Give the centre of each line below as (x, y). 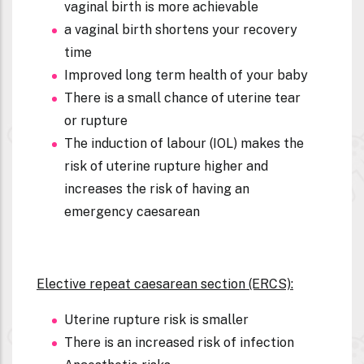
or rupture (97, 120)
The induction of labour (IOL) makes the (184, 143)
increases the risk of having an (157, 188)
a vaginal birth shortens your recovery (181, 29)
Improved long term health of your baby (188, 75)
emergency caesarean (132, 211)
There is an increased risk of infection (181, 342)
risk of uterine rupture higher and (166, 166)
